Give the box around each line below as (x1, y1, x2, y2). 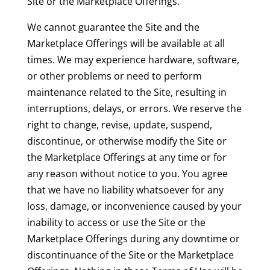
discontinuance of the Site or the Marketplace (27, 248, 234, 262)
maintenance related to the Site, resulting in (27, 86, 227, 99)
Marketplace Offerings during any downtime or (27, 232, 240, 246)
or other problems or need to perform (27, 69, 202, 83)
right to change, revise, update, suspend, (27, 118, 212, 132)
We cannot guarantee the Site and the (27, 20, 199, 34)
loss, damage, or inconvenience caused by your (27, 199, 242, 213)
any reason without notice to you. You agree (27, 167, 228, 181)
